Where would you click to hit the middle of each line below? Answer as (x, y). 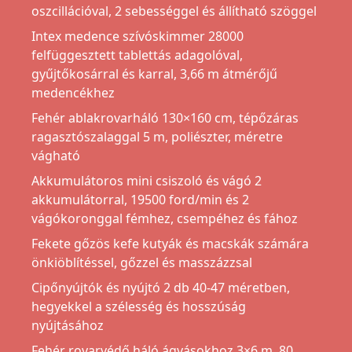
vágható (56, 156)
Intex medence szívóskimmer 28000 (137, 37)
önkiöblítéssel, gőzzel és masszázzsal (142, 263)
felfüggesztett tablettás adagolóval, (137, 55)
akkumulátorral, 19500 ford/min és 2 (140, 200)
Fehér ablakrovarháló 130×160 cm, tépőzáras (165, 118)
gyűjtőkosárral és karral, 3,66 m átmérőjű (154, 74)
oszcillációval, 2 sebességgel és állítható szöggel (174, 11)
